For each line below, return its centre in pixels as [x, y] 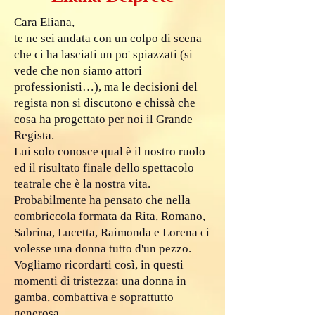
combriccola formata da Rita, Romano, [110, 216]
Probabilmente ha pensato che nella [102, 200]
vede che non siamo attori [78, 71]
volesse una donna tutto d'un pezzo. [103, 249]
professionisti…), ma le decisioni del [106, 87]
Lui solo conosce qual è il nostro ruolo [110, 152]
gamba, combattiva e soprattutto [94, 297]
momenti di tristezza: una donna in [100, 281]
